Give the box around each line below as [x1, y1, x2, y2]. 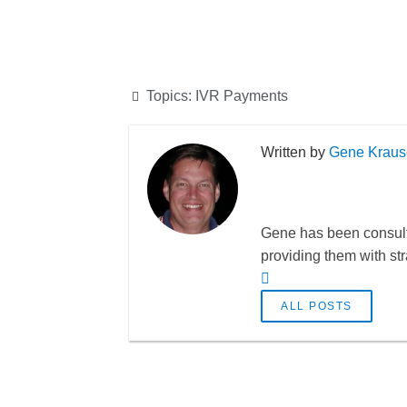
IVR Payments [195, 88, 288, 104]
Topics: [146, 88, 195, 104]
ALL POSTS [281, 300, 352, 313]
